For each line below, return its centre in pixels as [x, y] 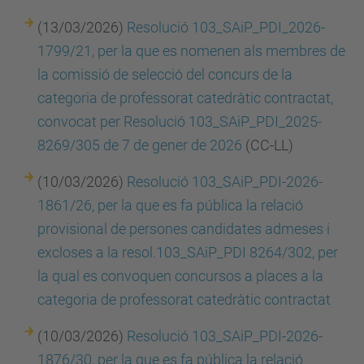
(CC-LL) [268, 145]
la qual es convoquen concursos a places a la [180, 276]
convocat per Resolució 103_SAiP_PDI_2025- [180, 121]
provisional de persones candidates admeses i [184, 229]
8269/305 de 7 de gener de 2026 [140, 145]
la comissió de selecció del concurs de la [165, 74]
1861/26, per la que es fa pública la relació [170, 205]
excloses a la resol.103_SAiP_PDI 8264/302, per [188, 252]
